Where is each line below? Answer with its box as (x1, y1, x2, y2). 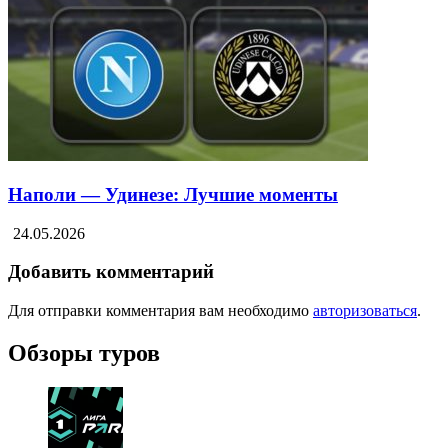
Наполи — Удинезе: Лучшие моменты (8, 183, 338, 205)
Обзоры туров (8, 339, 160, 366)
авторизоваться (313, 301, 417, 319)
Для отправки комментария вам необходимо (8, 301, 313, 319)
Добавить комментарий (8, 261, 214, 283)
